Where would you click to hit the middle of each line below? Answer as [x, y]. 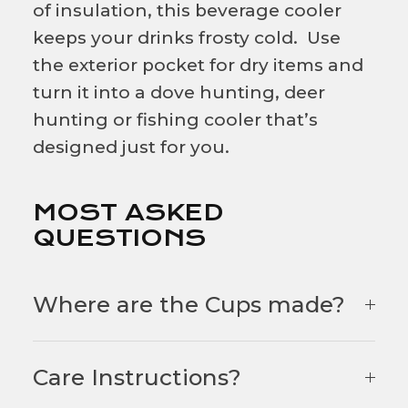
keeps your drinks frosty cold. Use [187, 38]
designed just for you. [131, 148]
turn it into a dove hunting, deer [179, 93]
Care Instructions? [137, 377]
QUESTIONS [119, 238]
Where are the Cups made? [189, 305]
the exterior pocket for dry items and [198, 66]
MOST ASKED [128, 213]
